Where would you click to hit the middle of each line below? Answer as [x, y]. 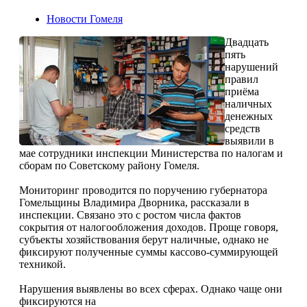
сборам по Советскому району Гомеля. [109, 165]
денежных [249, 116]
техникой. [42, 264]
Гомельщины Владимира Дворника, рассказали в [134, 202]
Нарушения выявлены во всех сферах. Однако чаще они [151, 288]
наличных [248, 103]
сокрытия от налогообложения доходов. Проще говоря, [149, 227]
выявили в [249, 140]
